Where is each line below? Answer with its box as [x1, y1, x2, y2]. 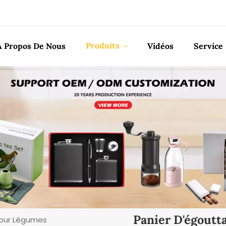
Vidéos [147, 41, 174, 51]
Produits [85, 40, 122, 50]
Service [193, 41, 223, 51]
